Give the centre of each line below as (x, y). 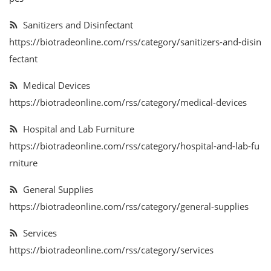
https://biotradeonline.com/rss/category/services (111, 250)
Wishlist (27, 80)
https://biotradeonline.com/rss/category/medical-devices (128, 102)
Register (28, 169)
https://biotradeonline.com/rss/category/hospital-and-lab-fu (134, 146)
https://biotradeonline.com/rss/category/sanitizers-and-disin (135, 42)
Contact (27, 110)
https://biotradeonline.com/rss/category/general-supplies (129, 206)
